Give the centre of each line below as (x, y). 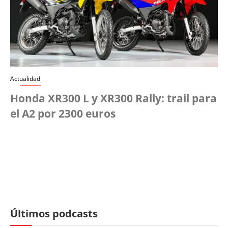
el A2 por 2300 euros (63, 114)
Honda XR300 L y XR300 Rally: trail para (113, 98)
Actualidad (25, 79)
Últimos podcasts (54, 214)
